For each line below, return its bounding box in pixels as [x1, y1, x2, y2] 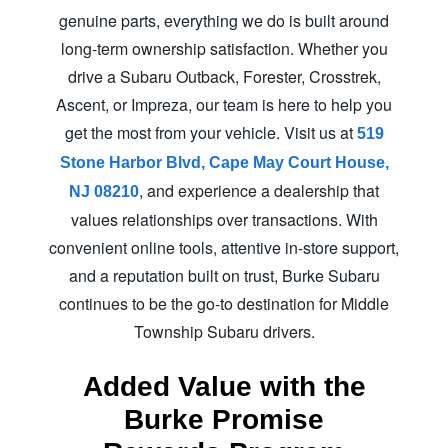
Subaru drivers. [206, 319, 315, 343]
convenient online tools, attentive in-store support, [49, 235, 399, 259]
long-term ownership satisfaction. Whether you [60, 36, 388, 60]
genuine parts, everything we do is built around [59, 8, 389, 32]
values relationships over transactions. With [70, 207, 378, 231]
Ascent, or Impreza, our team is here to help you [56, 92, 392, 116]
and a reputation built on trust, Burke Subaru [68, 263, 380, 287]
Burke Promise [124, 403, 324, 435]
